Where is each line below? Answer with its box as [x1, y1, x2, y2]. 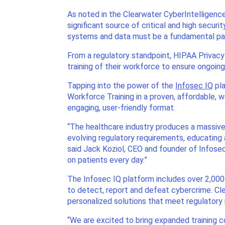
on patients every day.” [67, 155, 148, 165]
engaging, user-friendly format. [67, 103, 176, 113]
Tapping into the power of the [67, 81, 176, 91]
